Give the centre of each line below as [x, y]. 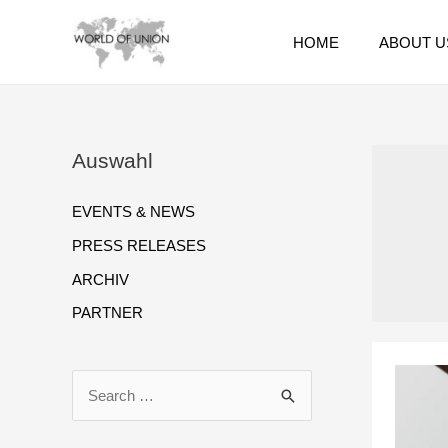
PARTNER [107, 313]
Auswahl [112, 161]
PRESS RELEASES [139, 245]
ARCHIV [100, 279]
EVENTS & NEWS [133, 212]
